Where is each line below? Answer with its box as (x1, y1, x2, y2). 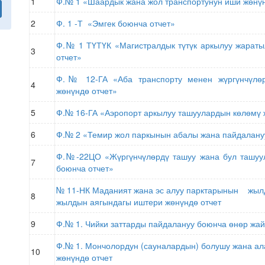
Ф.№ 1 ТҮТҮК (56, 39, 112, 51)
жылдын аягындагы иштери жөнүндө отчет (56, 196, 221, 208)
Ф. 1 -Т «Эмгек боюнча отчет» (56, 17, 177, 29)
